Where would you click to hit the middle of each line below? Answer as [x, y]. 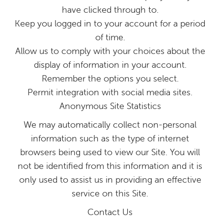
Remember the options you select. [110, 78]
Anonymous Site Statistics [110, 106]
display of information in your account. [110, 65]
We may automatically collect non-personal [110, 124]
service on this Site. [110, 193]
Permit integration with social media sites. [110, 92]
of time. [110, 37]
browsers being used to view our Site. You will [110, 152]
